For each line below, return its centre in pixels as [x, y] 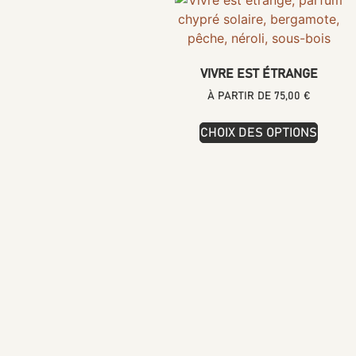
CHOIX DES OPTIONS [259, 132]
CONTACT [253, 327]
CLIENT [247, 312]
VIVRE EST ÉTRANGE [259, 74]
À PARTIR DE [240, 96]
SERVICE [252, 300]
